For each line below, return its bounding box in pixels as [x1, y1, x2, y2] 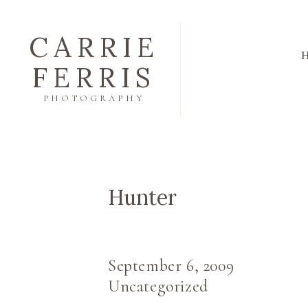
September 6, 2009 [108, 256, 234, 276]
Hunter [108, 184, 177, 210]
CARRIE [28, 30, 159, 65]
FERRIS [32, 60, 156, 95]
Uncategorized [108, 276, 208, 296]
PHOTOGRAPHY [43, 93, 144, 104]
